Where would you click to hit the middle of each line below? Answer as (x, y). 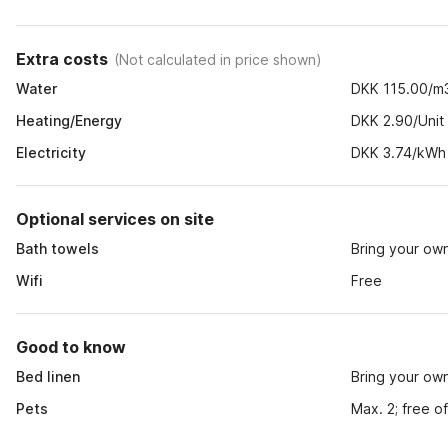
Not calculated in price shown (217, 59)
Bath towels (57, 248)
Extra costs (62, 59)
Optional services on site (115, 219)
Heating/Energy (69, 120)
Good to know (71, 347)
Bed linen (48, 376)
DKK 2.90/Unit (398, 120)
